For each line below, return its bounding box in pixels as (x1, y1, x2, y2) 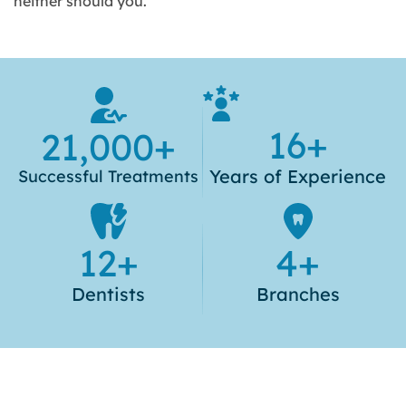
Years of (209, 164, 287, 188)
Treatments (108, 165, 198, 187)
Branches (256, 282, 340, 305)
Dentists (72, 282, 145, 305)
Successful (18, 165, 108, 187)
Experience (287, 164, 386, 188)
